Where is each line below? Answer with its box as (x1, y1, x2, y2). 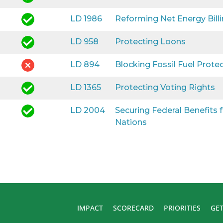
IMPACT (77, 203, 103, 213)
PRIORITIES (163, 203, 201, 213)
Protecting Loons (114, 37, 186, 46)
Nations (114, 117, 147, 127)
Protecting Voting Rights (114, 83, 215, 92)
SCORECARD (112, 203, 154, 213)
